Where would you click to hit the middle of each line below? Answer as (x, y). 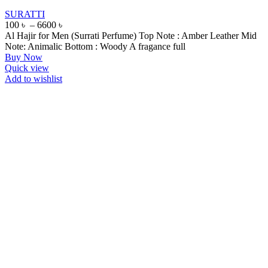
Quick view (27, 68)
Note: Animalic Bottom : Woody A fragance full (95, 46)
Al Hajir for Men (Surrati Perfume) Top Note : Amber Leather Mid (131, 35)
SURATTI (25, 14)
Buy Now (24, 57)
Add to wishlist (33, 78)
